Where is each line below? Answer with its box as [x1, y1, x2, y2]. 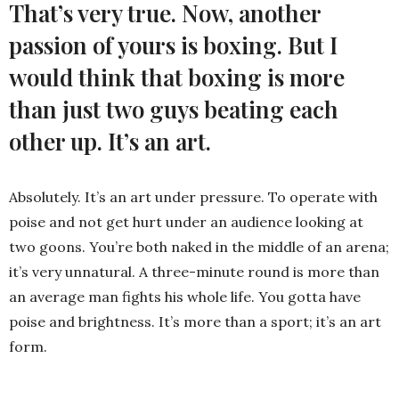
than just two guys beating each [9, 94, 338, 126]
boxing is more [188, 61, 345, 94]
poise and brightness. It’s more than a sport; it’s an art [9, 313, 381, 331]
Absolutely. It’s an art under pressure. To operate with [9, 188, 378, 207]
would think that [9, 61, 183, 94]
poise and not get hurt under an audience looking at [9, 213, 363, 232]
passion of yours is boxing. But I [9, 29, 338, 61]
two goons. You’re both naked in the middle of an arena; [9, 238, 389, 256]
